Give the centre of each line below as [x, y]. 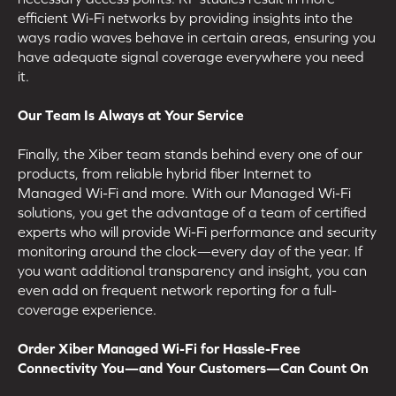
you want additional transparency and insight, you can [192, 270]
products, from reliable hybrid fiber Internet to [164, 173]
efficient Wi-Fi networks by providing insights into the [185, 17]
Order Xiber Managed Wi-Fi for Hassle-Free [159, 348]
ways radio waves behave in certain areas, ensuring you [197, 37]
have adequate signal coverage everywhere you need [191, 56]
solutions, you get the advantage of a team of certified [192, 212]
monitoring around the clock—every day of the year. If [190, 251]
